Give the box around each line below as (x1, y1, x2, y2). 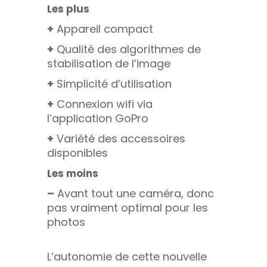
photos (47, 214, 85, 229)
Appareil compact (54, 21, 153, 36)
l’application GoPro (47, 110, 148, 126)
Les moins (47, 166, 98, 181)
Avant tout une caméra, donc (54, 185, 214, 201)
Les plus (47, 1, 89, 16)
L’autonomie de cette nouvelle (47, 249, 207, 264)
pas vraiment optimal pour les (47, 200, 208, 215)
